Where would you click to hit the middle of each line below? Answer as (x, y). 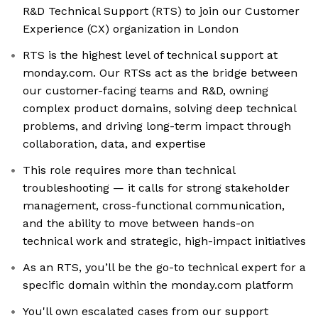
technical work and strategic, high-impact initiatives (164, 241)
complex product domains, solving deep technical (160, 109)
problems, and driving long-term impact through (157, 126)
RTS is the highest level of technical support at (150, 55)
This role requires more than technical (129, 170)
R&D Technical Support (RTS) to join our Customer (161, 11)
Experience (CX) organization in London (131, 29)
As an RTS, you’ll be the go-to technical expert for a (164, 268)
